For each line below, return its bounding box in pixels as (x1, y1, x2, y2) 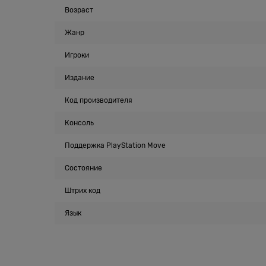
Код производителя (65, 96, 132, 104)
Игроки (65, 51, 89, 59)
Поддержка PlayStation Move (65, 141, 166, 150)
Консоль (65, 119, 94, 127)
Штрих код (65, 186, 100, 195)
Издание (65, 74, 94, 82)
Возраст (65, 6, 93, 14)
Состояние (65, 164, 102, 172)
